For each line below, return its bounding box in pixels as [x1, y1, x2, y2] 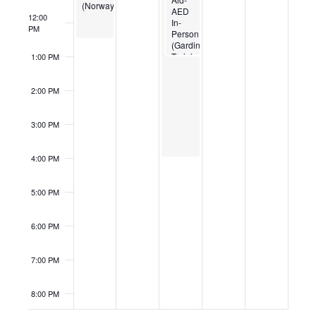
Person [171, 27, 200, 39]
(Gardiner [171, 38, 209, 51]
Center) [171, 61, 201, 73]
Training [171, 49, 203, 62]
